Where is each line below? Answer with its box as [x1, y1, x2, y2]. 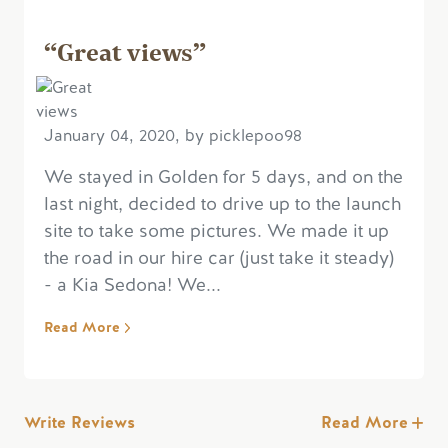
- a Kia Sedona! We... [44, 272, 221, 297]
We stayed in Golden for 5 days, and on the [44, 164, 403, 189]
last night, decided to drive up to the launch [44, 191, 401, 216]
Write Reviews [24, 411, 135, 433]
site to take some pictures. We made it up [44, 218, 389, 243]
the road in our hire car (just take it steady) [44, 245, 394, 270]
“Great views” [44, 32, 206, 68]
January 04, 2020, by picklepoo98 [44, 124, 302, 146]
